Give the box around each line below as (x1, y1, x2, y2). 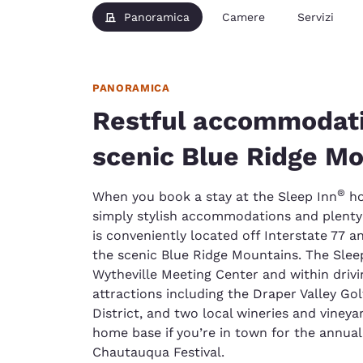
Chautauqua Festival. (92, 344, 224, 360)
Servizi (297, 10, 334, 23)
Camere (222, 10, 265, 23)
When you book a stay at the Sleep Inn (92, 188, 337, 204)
